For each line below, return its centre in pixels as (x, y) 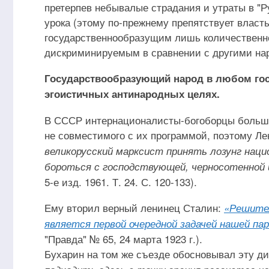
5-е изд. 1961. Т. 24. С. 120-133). (121, 182)
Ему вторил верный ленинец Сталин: (134, 207)
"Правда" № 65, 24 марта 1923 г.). (123, 239)
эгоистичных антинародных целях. (132, 94)
